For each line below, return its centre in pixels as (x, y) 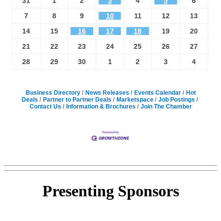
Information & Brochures (101, 106)
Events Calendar (157, 92)
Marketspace (135, 99)
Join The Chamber (166, 106)
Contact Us (45, 106)
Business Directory (53, 92)
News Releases (107, 92)
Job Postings (176, 99)
